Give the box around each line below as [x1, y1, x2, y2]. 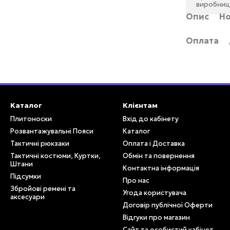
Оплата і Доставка [123, 139, 185, 148]
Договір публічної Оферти [123, 201, 213, 209]
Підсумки [10, 172, 41, 181]
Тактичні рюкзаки [10, 139, 69, 148]
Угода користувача [123, 188, 186, 197]
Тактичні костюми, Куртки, [10, 151, 101, 160]
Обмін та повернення [123, 151, 195, 160]
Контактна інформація [123, 164, 199, 172]
